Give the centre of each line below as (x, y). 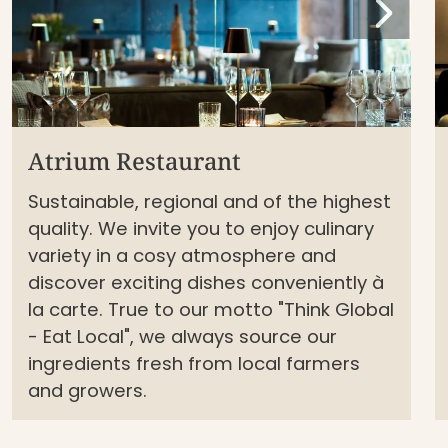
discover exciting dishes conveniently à (206, 282)
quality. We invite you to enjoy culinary (201, 228)
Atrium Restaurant (134, 160)
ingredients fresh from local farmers (194, 363)
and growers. (87, 390)
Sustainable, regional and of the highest (209, 201)
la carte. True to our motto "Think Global (211, 309)
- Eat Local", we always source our (182, 336)
